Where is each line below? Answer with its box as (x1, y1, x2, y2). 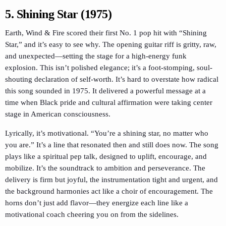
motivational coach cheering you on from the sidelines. (5, 210, 179, 219)
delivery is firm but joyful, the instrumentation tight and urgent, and (5, 176, 218, 184)
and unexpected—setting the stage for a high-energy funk (5, 52, 187, 61)
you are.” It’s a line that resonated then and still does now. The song (5, 141, 218, 149)
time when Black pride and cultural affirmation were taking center (5, 98, 212, 107)
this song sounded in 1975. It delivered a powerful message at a (5, 87, 206, 95)
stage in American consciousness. (5, 110, 110, 119)
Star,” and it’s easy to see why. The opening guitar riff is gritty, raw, (5, 40, 216, 49)
